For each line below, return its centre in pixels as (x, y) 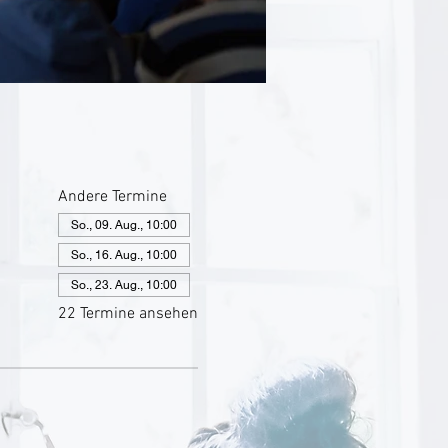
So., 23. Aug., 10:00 (123, 284)
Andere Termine (112, 197)
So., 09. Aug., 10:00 (123, 224)
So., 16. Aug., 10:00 (123, 254)
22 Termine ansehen (127, 314)
